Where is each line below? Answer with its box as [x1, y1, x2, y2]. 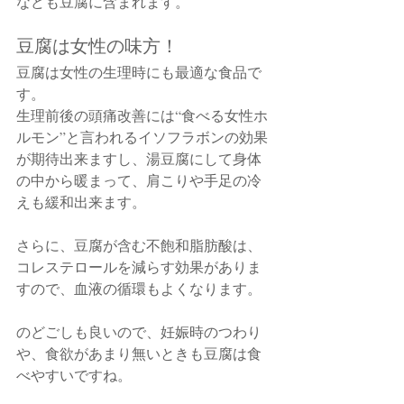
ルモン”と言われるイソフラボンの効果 [16, 127, 268, 147]
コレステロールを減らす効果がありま [16, 257, 262, 277]
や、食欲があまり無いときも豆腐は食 [16, 344, 262, 363]
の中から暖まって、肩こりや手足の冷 [16, 170, 262, 190]
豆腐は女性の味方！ [16, 35, 197, 58]
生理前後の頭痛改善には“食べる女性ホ [16, 106, 268, 125]
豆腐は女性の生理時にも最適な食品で [16, 62, 262, 82]
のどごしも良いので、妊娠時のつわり [16, 322, 262, 342]
